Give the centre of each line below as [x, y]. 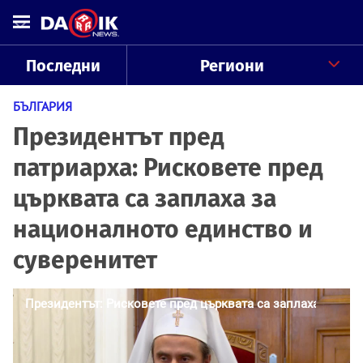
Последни [63, 66]
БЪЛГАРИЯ [43, 106]
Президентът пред [119, 137]
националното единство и [163, 229]
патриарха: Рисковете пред [168, 168]
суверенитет [85, 260]
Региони [232, 66]
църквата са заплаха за [145, 199]
